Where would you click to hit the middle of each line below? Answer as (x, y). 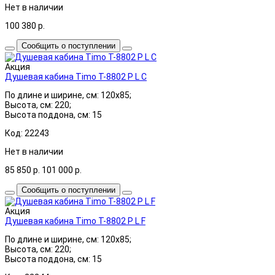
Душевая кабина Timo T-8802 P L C (76, 76)
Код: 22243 (27, 133)
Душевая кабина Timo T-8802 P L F (75, 221)
